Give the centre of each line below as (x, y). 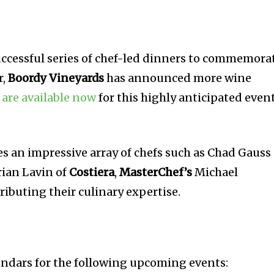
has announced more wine (178, 78)
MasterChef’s (156, 172)
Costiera (92, 172)
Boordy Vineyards (56, 78)
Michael (215, 172)
